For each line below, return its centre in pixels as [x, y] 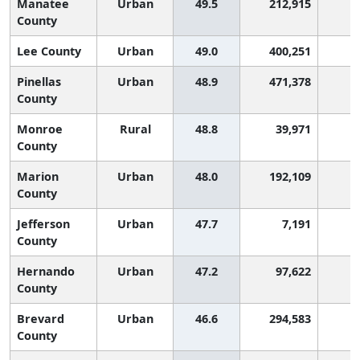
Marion [38, 176]
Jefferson [43, 223]
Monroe [40, 129]
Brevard [41, 318]
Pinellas [39, 81]
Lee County [49, 51]
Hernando [46, 271]
